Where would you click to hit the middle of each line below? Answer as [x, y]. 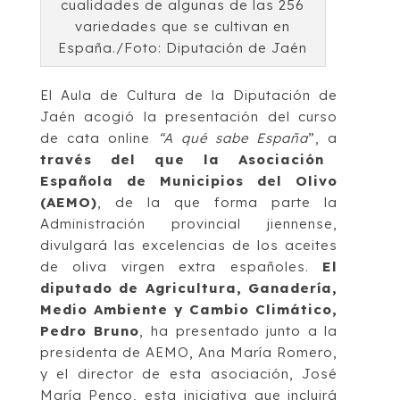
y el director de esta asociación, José [189, 373]
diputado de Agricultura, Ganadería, [189, 287]
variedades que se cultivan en [183, 26]
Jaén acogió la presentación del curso [189, 116]
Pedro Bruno [90, 330]
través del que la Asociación [182, 159]
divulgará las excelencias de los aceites [189, 245]
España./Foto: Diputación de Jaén [183, 47]
